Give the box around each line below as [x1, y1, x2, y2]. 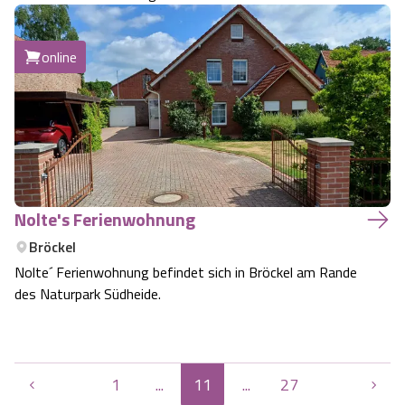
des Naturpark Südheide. [14, 283, 161, 305]
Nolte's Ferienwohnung [14, 205, 195, 233]
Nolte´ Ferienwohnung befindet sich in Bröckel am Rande [14, 261, 357, 283]
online [42, 46, 77, 68]
